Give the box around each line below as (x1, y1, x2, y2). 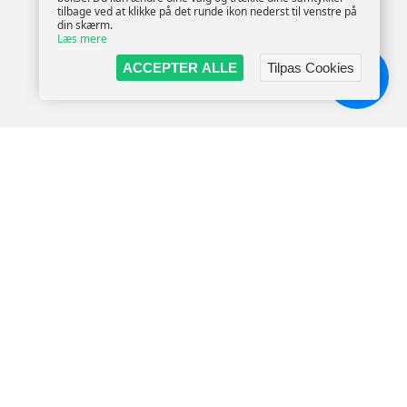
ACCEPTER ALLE (123, 60, 237, 75)
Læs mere (57, 31, 107, 46)
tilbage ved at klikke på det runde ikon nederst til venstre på (57, 4, 357, 19)
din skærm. (57, 17, 113, 33)
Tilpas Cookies (267, 60, 354, 75)
